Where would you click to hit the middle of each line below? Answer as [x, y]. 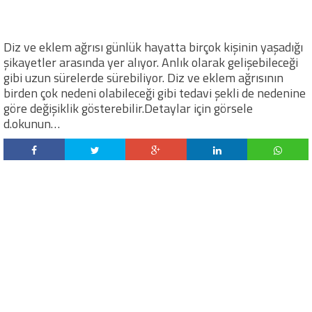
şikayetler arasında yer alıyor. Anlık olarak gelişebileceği [151, 62]
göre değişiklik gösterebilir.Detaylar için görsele [128, 108]
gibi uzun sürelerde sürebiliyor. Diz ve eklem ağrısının [143, 78]
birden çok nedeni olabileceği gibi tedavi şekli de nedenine [155, 93]
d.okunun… [32, 124]
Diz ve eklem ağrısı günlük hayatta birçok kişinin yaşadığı [153, 47]
